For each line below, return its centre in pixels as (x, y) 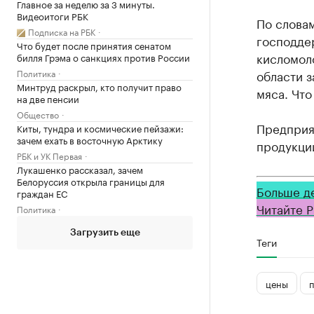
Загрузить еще (105, 233)
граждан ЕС (42, 193)
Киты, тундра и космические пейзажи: (100, 128)
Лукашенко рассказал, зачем (80, 169)
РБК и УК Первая (49, 155)
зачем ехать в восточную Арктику (90, 139)
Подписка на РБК (62, 31)
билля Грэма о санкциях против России (103, 57)
